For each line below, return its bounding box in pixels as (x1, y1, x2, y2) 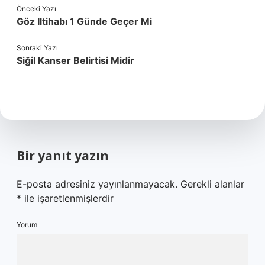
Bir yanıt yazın (17, 147, 109, 164)
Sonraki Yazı (17, 43, 58, 52)
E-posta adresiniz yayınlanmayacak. (17, 178, 177, 190)
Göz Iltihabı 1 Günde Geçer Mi (17, 15, 152, 27)
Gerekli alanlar (180, 178, 244, 190)
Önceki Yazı (17, 4, 56, 13)
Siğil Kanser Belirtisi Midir (17, 54, 134, 66)
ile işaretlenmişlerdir (21, 192, 114, 204)
